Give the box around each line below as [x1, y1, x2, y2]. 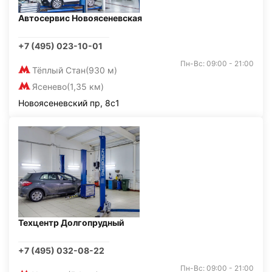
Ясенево [32, 81, 67, 92]
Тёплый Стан [32, 65, 86, 75]
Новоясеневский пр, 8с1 [18, 98, 120, 108]
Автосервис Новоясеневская [18, 13, 142, 23]
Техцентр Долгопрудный [18, 217, 124, 228]
